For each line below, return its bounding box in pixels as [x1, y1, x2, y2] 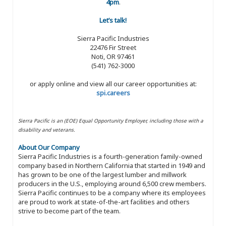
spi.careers [96, 88, 130, 97]
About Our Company [18, 142, 80, 152]
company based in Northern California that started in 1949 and [18, 160, 205, 170]
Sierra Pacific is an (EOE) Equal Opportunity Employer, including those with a [18, 117, 203, 124]
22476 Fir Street [90, 42, 136, 52]
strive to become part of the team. [18, 206, 121, 215]
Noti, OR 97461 [91, 51, 135, 61]
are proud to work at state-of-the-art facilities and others [18, 197, 190, 206]
